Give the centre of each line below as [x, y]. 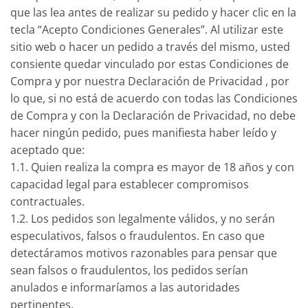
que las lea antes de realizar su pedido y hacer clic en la [153, 12]
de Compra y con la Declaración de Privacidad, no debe [153, 115]
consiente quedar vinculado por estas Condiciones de [150, 64]
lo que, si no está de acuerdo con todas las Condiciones [154, 98]
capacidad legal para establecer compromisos [130, 184]
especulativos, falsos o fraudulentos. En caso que [137, 235]
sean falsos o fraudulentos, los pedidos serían [129, 270]
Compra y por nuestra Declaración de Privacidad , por [150, 81]
